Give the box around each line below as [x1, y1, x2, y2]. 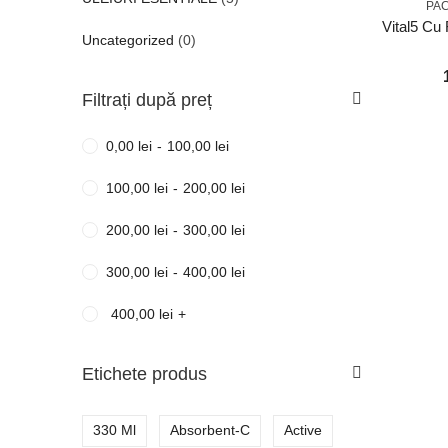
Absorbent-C [170, 422, 250, 438]
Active [284, 422, 322, 438]
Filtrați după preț [82, 90, 212, 110]
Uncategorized [82, 32, 174, 48]
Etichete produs [82, 364, 207, 384]
